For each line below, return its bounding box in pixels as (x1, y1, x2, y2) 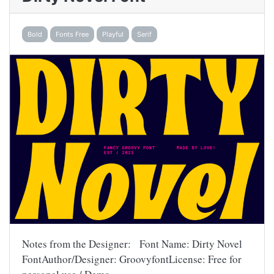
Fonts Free (56, 29, 89, 39)
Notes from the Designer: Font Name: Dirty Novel (22, 237, 242, 251)
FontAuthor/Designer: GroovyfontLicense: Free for (22, 252, 242, 266)
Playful (102, 29, 124, 39)
